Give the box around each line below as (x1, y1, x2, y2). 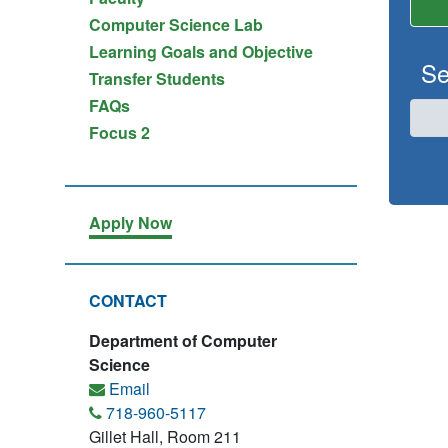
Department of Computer (89, 329, 277, 352)
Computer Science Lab (89, 13, 263, 36)
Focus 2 (89, 121, 150, 144)
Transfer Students (89, 67, 225, 90)
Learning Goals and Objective (89, 40, 313, 63)
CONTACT (89, 289, 167, 312)
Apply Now (89, 211, 172, 234)
